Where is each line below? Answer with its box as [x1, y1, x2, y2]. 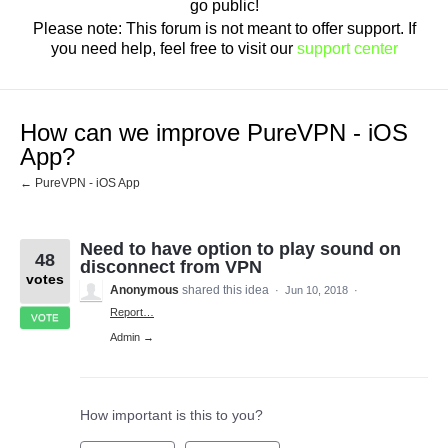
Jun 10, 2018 [285, 284, 348, 296]
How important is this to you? [80, 407, 263, 423]
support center [296, 40, 398, 57]
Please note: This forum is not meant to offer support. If [32, 20, 416, 37]
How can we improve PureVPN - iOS [20, 119, 408, 146]
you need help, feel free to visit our [50, 40, 297, 57]
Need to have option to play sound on [80, 239, 401, 259]
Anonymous [110, 283, 179, 297]
